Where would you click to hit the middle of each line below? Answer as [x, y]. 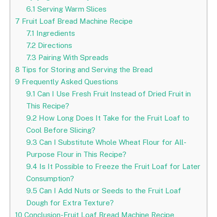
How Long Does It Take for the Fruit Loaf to [113, 118]
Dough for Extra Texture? [70, 202]
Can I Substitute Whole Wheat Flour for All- [112, 142]
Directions [54, 45]
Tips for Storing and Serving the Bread [86, 69]
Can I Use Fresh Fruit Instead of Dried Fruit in [113, 93]
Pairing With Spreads [72, 57]
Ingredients [54, 33]
